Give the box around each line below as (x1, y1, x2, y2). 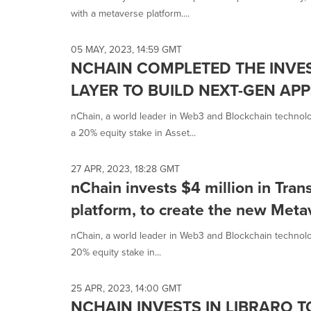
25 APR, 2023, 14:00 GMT (71, 281, 182, 296)
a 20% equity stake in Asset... (71, 126, 196, 140)
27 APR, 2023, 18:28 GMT (71, 162, 180, 176)
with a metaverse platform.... (71, 6, 190, 21)
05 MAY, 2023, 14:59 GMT (71, 42, 182, 57)
